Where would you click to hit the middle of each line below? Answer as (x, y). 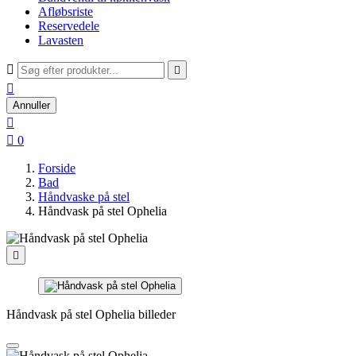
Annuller (31, 105)
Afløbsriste (66, 12)
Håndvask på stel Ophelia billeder (91, 314)
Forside (57, 168)
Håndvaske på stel (84, 197)
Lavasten (61, 40)
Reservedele (69, 26)
